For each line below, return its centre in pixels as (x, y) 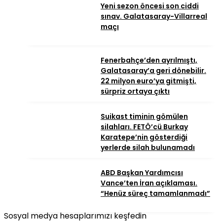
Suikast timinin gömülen (144, 117)
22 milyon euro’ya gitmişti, (148, 81)
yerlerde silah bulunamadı (148, 148)
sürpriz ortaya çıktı (135, 92)
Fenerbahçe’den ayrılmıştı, (149, 60)
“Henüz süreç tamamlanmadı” (155, 194)
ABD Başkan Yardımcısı (142, 173)
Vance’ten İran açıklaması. (149, 183)
